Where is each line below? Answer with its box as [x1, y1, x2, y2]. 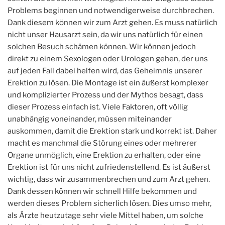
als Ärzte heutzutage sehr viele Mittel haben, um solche [8, 210, 203, 220]
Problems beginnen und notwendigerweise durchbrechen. [8, 6, 214, 15]
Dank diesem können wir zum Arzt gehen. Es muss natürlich [8, 18, 217, 27]
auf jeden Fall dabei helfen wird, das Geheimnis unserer [8, 66, 202, 75]
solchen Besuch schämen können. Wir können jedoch [8, 42, 196, 51]
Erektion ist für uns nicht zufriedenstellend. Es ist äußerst [8, 162, 210, 172]
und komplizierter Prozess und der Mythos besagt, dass [8, 90, 203, 99]
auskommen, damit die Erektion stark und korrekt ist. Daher [8, 126, 217, 136]
